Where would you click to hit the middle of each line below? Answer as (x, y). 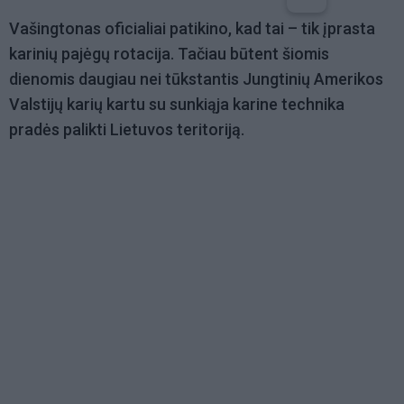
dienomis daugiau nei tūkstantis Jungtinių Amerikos (196, 79)
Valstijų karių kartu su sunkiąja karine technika (177, 105)
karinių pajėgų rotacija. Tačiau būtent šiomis (169, 54)
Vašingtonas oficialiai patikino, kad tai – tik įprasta (192, 29)
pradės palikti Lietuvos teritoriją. (127, 130)
